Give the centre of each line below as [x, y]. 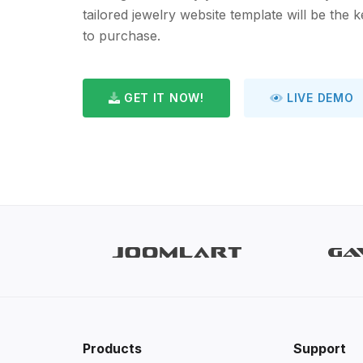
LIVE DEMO [318, 98]
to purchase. [121, 36]
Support [320, 349]
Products [112, 349]
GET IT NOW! [162, 98]
